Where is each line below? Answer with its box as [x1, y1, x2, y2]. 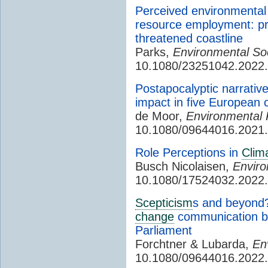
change [135, 209, 174, 223]
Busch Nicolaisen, [135, 159, 233, 173]
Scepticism [135, 196, 193, 209]
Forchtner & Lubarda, [135, 237, 252, 251]
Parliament [135, 223, 192, 237]
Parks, [135, 45, 173, 59]
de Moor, [135, 109, 186, 123]
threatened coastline [135, 31, 243, 45]
